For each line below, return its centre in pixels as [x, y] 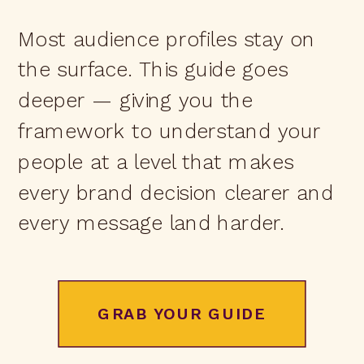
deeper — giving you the [135, 100]
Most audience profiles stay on [167, 39]
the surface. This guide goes [153, 69]
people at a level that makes [156, 162]
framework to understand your [169, 131]
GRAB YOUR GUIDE [182, 314]
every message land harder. [152, 223]
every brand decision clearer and [176, 193]
